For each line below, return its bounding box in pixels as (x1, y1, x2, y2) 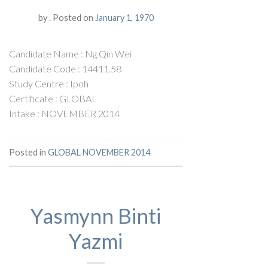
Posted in (9, 147, 48, 157)
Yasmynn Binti (31, 202, 161, 228)
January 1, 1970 (95, 12, 154, 23)
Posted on (50, 12, 95, 23)
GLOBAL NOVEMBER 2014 (48, 147, 150, 157)
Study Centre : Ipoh (9, 77, 89, 89)
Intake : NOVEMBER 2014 (9, 107, 120, 119)
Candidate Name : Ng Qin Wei (9, 47, 132, 59)
